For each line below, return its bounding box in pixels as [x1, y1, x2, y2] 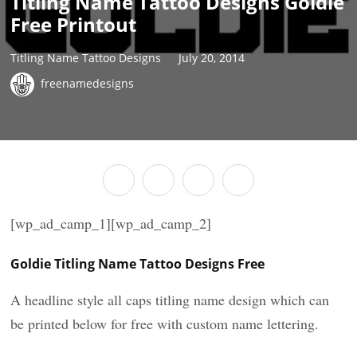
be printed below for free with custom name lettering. [10, 314, 320, 333]
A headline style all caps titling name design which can [10, 290, 330, 309]
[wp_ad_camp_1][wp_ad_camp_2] [10, 214, 212, 233]
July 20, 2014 [178, 49, 245, 65]
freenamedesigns [41, 75, 135, 91]
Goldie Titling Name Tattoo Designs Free [10, 255, 265, 273]
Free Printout [10, 11, 137, 37]
